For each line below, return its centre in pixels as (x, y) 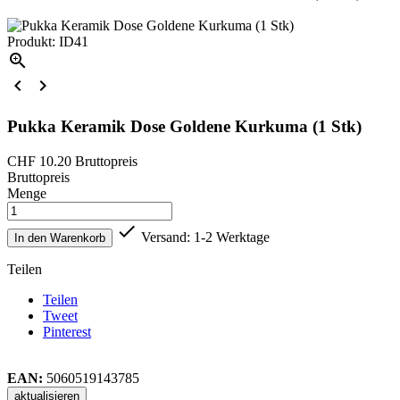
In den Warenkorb (60, 237)
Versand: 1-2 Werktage (204, 237)
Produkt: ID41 (48, 42)
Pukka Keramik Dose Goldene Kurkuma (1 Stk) (184, 127)
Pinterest (67, 331)
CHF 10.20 (39, 161)
